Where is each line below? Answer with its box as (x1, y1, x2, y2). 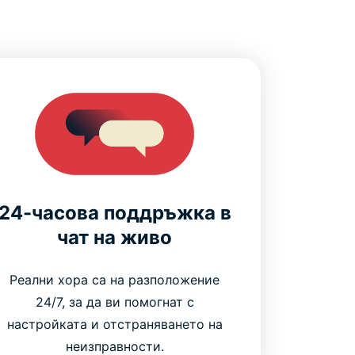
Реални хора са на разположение (10, 271, 220, 288)
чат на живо (57, 225, 173, 249)
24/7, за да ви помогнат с (35, 293, 194, 310)
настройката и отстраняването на (6, 315, 223, 332)
